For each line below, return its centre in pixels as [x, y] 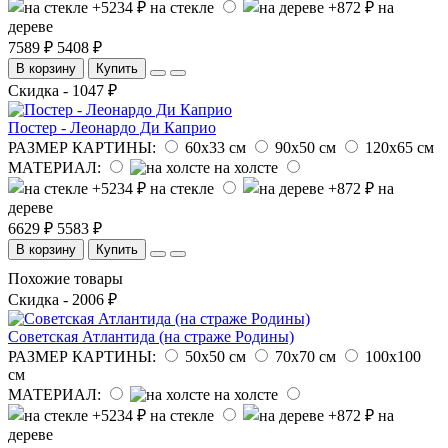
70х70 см [305, 356]
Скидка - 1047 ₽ [62, 90]
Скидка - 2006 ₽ [62, 299]
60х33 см [215, 147]
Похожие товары [65, 278]
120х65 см [399, 147]
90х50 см [305, 147]
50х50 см [215, 356]
